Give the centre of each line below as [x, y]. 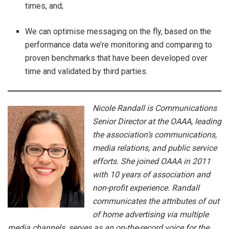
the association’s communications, [155, 134]
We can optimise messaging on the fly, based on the [118, 31]
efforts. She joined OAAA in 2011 [152, 161]
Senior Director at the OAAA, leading [157, 121]
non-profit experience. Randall [146, 188]
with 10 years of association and [151, 174]
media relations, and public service [155, 148]
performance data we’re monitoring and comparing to [119, 44]
